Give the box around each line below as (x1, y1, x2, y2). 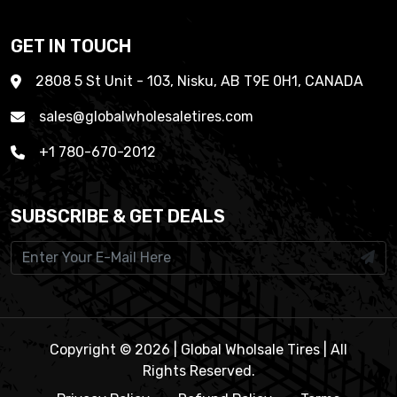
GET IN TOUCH (11, 35, 131, 57)
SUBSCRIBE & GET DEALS (11, 205, 225, 227)
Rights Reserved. (142, 362, 255, 379)
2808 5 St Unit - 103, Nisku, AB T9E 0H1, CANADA (35, 72, 363, 90)
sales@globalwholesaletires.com (39, 107, 253, 125)
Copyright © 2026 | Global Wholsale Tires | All (50, 340, 347, 358)
